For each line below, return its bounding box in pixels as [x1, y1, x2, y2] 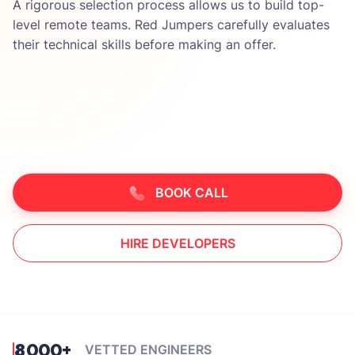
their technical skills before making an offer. [13, 36, 276, 52]
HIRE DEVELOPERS [120, 235, 235, 251]
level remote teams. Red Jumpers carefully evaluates [13, 17, 330, 32]
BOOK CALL [155, 185, 228, 200]
